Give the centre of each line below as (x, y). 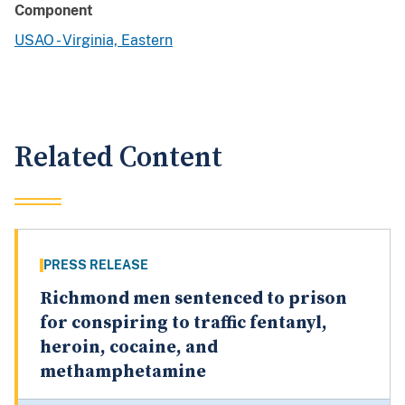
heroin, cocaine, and (129, 348)
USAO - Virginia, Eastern (94, 41)
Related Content (118, 158)
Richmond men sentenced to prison (193, 299)
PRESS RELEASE (96, 265)
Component (54, 11)
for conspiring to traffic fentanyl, (184, 324)
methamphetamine (123, 372)
